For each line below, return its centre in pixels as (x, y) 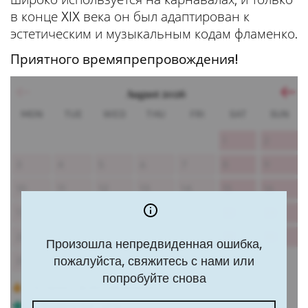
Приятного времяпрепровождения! (124, 59)
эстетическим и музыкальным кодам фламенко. (154, 33)
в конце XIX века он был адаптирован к (130, 16)
